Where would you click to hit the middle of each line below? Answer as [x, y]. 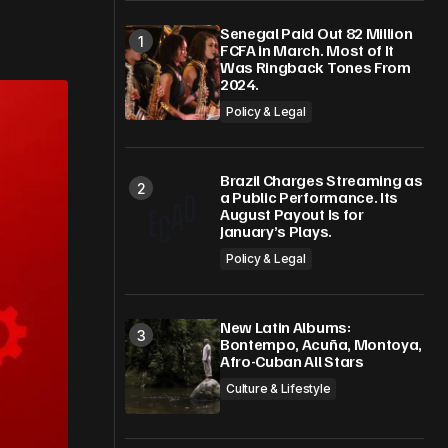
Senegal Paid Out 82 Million [316, 33]
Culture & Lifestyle [278, 388]
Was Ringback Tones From [315, 67]
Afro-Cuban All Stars [292, 361]
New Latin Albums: [285, 327]
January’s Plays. [276, 231]
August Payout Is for [292, 214]
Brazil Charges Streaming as [321, 180]
